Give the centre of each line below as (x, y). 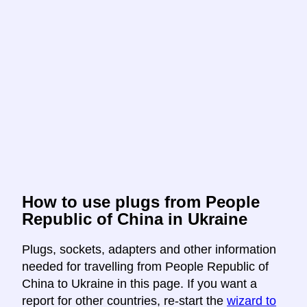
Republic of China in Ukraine (135, 219)
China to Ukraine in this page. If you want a (139, 284)
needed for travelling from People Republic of (145, 267)
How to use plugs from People (141, 202)
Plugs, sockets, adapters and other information (149, 250)
